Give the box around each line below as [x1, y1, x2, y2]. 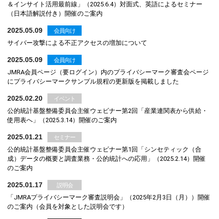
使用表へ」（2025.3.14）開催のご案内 [7, 116, 117, 124]
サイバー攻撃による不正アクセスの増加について [7, 39, 147, 46]
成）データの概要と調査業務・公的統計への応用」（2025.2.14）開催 [7, 154, 206, 162]
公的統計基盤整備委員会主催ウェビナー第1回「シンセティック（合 [7, 145, 201, 153]
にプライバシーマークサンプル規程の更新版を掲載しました [7, 77, 179, 85]
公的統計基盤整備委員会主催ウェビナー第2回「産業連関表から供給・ [7, 107, 208, 114]
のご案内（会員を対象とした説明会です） [7, 202, 128, 210]
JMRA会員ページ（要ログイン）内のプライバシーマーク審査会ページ [7, 68, 209, 76]
